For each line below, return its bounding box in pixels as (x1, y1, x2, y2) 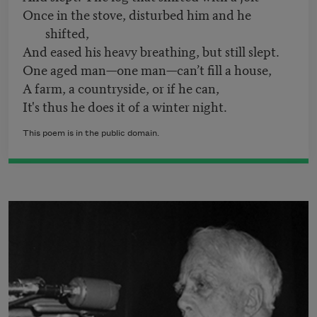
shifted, (45, 23, 89, 42)
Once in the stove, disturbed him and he (23, 4, 251, 24)
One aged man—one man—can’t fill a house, (23, 59, 272, 79)
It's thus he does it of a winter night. (23, 96, 227, 116)
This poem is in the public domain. (23, 129, 159, 139)
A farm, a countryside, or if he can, (23, 78, 219, 98)
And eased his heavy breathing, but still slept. (23, 41, 279, 61)
